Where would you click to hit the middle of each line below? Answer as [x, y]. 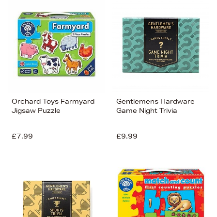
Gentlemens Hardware [155, 101]
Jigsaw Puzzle [36, 110]
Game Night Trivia [147, 110]
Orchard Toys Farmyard [53, 101]
